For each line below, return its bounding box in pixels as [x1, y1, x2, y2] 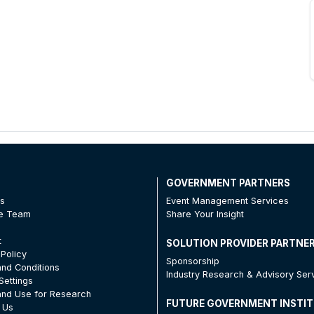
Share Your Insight [165, 208, 244, 219]
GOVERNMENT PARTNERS [165, 177, 290, 189]
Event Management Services [165, 195, 289, 206]
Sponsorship [165, 255, 219, 266]
